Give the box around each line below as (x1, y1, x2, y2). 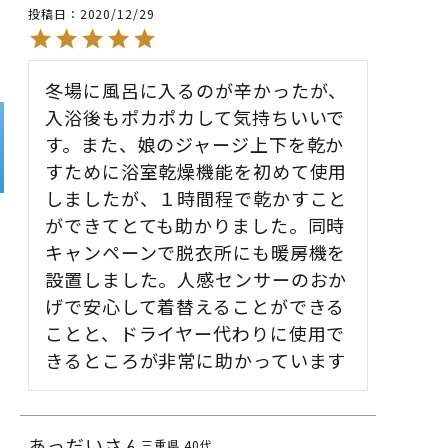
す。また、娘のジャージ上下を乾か (45, 130, 345, 157)
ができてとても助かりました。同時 (45, 211, 346, 238)
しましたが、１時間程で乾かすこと (45, 184, 348, 211)
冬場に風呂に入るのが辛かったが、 (45, 76, 348, 103)
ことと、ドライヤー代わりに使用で (45, 319, 346, 346)
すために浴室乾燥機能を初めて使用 (45, 157, 348, 184)
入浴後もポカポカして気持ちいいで (45, 103, 346, 130)
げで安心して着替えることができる (45, 292, 346, 319)
